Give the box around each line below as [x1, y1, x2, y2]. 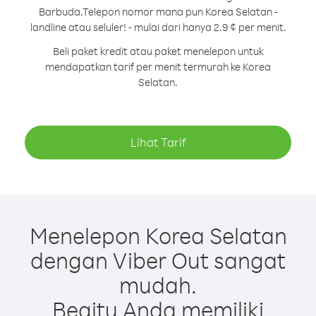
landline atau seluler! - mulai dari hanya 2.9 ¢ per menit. [30, 20, 286, 34]
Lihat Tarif [130, 135, 186, 150]
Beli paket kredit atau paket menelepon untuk [52, 44, 264, 58]
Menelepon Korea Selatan [29, 221, 287, 250]
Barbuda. [38, 5, 83, 18]
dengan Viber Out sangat [30, 245, 286, 274]
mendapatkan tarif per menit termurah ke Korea [45, 60, 271, 73]
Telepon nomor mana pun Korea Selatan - [82, 5, 278, 18]
